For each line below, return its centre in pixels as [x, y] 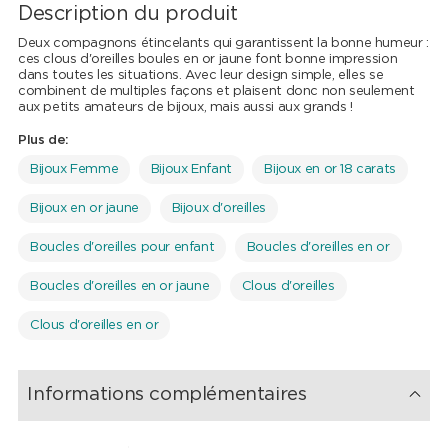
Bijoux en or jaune [84, 209]
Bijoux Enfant [191, 170]
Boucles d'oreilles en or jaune [119, 287]
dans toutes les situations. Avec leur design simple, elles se [200, 76]
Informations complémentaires [167, 395]
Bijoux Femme [74, 170]
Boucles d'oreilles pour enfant [122, 248]
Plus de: [43, 141]
